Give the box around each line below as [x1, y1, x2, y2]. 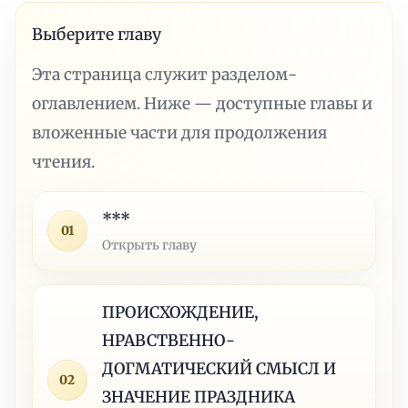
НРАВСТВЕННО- [102, 330, 236, 351]
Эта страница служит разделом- [32, 64, 298, 85]
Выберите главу [32, 24, 162, 45]
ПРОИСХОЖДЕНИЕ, [102, 301, 260, 322]
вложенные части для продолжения [32, 122, 328, 143]
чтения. [32, 151, 96, 172]
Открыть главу [102, 236, 198, 253]
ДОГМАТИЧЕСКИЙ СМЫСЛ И [102, 358, 337, 379]
